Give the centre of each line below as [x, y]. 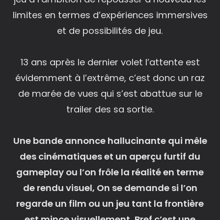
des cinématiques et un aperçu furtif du [110, 156]
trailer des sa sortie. [110, 109]
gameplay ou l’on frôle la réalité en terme [110, 172]
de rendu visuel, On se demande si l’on [110, 188]
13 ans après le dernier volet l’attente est [110, 62]
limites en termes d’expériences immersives [110, 15]
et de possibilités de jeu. [110, 30]
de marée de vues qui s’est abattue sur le [110, 93]
